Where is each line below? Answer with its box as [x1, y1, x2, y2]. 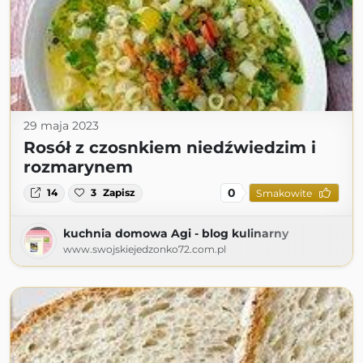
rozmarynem [23, 157, 133, 177]
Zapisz [103, 186, 136, 199]
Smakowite [255, 186, 312, 199]
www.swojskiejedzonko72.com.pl [63, 243, 226, 256]
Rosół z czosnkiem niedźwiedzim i [23, 138, 316, 158]
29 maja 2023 [23, 118, 99, 134]
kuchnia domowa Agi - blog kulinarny [63, 226, 288, 241]
